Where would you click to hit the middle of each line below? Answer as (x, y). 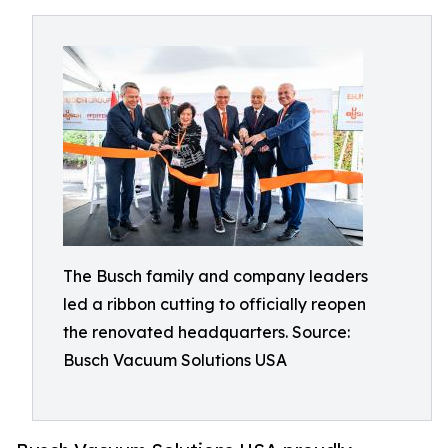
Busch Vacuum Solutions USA (175, 360)
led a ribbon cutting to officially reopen (214, 304)
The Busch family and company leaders (215, 276)
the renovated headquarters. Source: (206, 332)
